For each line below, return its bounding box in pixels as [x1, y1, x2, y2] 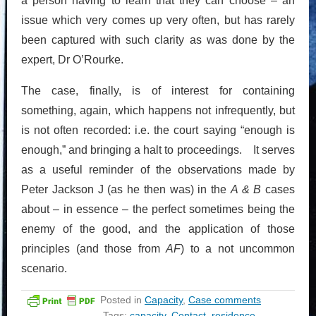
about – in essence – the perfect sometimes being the [21, 202, 295, 215]
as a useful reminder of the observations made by [21, 163, 295, 176]
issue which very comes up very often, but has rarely [21, 13, 295, 26]
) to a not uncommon [181, 242, 295, 255]
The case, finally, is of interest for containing [21, 84, 295, 97]
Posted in [100, 293, 145, 305]
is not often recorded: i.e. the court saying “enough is [21, 123, 295, 136]
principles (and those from [21, 242, 166, 255]
